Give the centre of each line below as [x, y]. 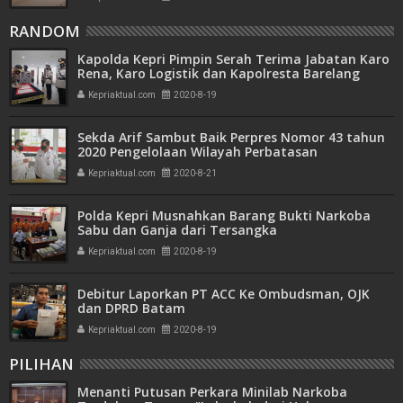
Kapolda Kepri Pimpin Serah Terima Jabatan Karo [233, 58]
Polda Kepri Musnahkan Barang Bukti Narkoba [224, 215]
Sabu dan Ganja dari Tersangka [177, 229]
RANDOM [45, 31]
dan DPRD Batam [131, 308]
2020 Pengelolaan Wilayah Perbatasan [197, 151]
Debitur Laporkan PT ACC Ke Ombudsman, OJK [224, 293]
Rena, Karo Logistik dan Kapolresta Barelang [219, 73]
